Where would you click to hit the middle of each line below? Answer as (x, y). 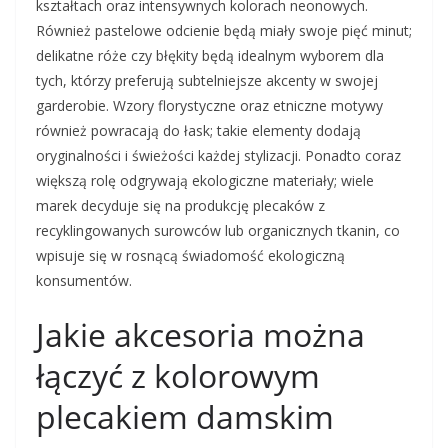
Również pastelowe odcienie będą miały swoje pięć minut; (224, 31)
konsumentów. (84, 281)
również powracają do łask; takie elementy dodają (198, 131)
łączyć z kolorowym (178, 376)
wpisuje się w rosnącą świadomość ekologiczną (190, 256)
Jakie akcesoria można (200, 335)
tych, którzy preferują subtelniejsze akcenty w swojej (207, 81)
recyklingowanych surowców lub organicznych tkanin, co (218, 231)
